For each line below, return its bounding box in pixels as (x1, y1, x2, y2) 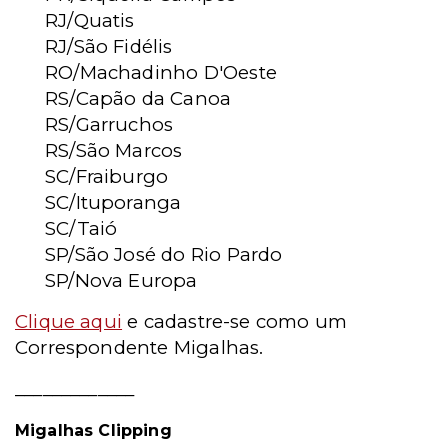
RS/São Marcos (45, 139, 183, 162)
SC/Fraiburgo (45, 165, 169, 188)
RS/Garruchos (45, 113, 174, 136)
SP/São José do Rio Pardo (45, 243, 283, 266)
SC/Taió (45, 217, 118, 240)
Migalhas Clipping (15, 421, 172, 440)
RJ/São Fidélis (45, 35, 173, 58)
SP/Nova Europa (45, 269, 198, 292)
